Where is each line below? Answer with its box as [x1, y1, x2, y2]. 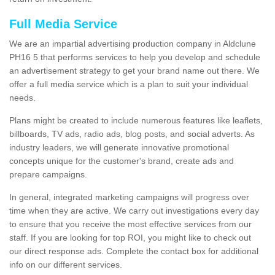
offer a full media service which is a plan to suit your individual [9, 79, 248, 90]
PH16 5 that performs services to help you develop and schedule [9, 52, 260, 63]
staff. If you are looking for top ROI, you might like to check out [9, 233, 251, 243]
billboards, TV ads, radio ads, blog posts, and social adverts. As [9, 129, 255, 139]
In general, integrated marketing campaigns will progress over [9, 192, 249, 203]
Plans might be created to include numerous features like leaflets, [9, 115, 263, 126]
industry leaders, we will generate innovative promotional [9, 142, 229, 153]
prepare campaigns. [9, 169, 87, 180]
